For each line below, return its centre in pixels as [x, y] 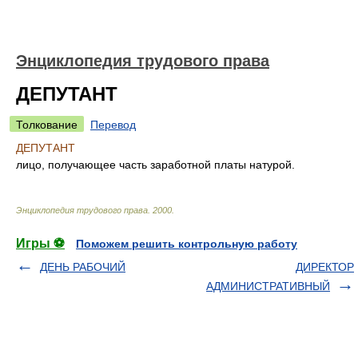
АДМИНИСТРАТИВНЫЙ [268, 286]
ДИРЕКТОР [325, 267]
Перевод [113, 125]
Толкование [47, 125]
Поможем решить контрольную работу [187, 244]
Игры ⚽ [40, 243]
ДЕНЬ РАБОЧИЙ [83, 267]
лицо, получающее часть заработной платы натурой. [155, 165]
